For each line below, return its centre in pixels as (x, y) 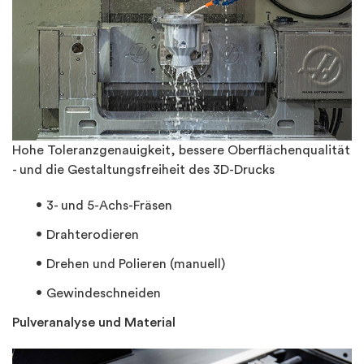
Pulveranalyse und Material (95, 323)
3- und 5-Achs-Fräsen (109, 206)
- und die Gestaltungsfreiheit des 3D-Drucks (143, 170)
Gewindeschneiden (105, 294)
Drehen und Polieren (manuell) (136, 264)
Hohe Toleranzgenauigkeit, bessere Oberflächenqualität (181, 151)
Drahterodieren (93, 235)
